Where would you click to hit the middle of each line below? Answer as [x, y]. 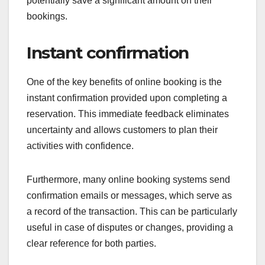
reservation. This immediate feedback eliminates [128, 114]
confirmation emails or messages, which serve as [129, 196]
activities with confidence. [80, 146]
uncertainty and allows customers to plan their [122, 130]
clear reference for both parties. [91, 244]
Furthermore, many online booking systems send [128, 180]
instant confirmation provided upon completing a [127, 98]
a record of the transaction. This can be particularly [132, 212]
